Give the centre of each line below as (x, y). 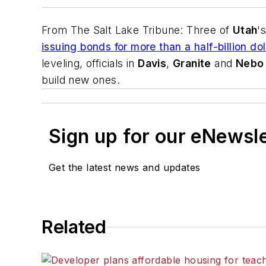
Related (74, 227)
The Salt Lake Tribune (126, 30)
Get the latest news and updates (125, 168)
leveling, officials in (90, 64)
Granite (192, 64)
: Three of (206, 30)
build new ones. (81, 80)
